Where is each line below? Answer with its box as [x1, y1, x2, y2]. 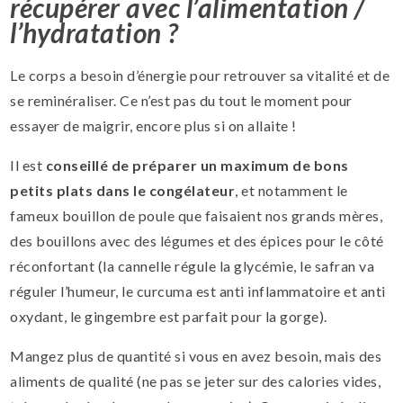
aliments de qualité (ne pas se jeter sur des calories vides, [10, 372, 381, 390]
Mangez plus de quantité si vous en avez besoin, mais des [10, 347, 382, 365]
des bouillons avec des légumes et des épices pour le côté [10, 232, 384, 250]
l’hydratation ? [10, 16, 179, 49]
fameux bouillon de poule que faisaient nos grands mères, [10, 207, 383, 225]
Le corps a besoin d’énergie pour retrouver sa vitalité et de [10, 67, 390, 85]
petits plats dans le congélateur [10, 182, 236, 200]
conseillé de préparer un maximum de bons [45, 157, 349, 175]
